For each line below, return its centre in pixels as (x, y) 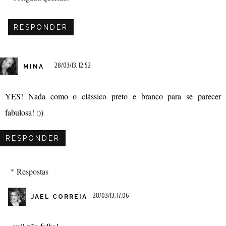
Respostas (32, 171)
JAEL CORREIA (59, 197)
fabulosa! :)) (24, 112)
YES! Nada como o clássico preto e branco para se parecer (113, 96)
